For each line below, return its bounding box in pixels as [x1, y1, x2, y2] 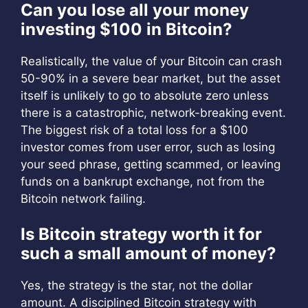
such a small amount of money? [21, 243, 276, 263]
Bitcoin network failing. [21, 191, 146, 206]
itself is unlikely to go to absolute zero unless [21, 88, 269, 102]
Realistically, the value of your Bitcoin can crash [21, 54, 282, 68]
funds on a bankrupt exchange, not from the [21, 174, 265, 188]
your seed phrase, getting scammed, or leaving [21, 157, 280, 171]
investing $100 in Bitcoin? [21, 19, 232, 39]
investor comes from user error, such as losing [21, 140, 275, 154]
